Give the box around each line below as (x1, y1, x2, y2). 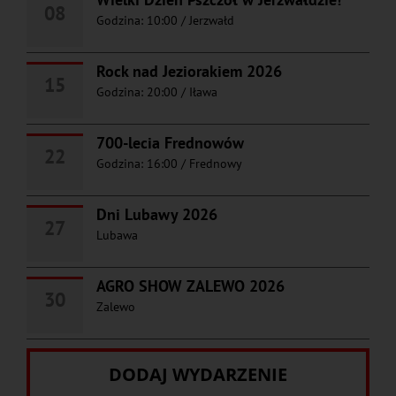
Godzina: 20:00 (96, 83, 178, 100)
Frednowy (189, 155, 242, 171)
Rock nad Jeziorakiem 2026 (96, 60, 282, 81)
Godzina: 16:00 (96, 155, 178, 171)
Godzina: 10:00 (96, 11, 178, 28)
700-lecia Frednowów (96, 132, 244, 153)
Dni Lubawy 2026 (96, 203, 217, 225)
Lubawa (96, 226, 138, 243)
